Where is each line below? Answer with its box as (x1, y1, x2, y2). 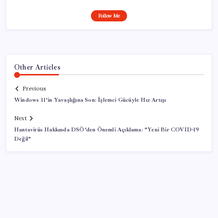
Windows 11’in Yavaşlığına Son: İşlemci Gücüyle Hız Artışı (14, 96, 166, 104)
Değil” (14, 135, 32, 143)
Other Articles (14, 62, 60, 72)
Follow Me (98, 12, 120, 19)
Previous (22, 85, 46, 92)
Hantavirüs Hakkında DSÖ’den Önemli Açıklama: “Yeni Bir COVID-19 (14, 126, 200, 134)
